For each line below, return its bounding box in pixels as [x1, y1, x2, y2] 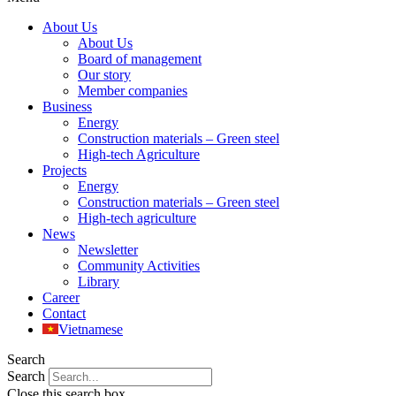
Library [78, 274, 119, 290]
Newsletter [78, 242, 138, 258]
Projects [42, 163, 87, 179]
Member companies [78, 83, 187, 99]
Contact [42, 306, 86, 322]
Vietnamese [58, 322, 123, 338]
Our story [78, 67, 131, 83]
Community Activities [78, 258, 200, 274]
